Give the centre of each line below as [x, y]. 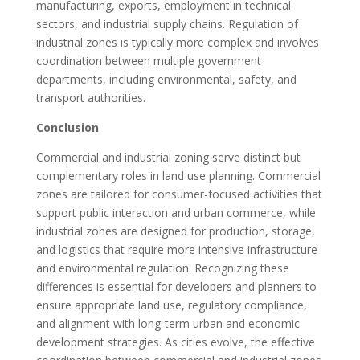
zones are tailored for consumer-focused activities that [179, 194]
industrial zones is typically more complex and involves [177, 42]
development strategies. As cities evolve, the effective [175, 342]
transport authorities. [90, 97]
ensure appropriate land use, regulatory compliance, [171, 305]
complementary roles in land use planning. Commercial [178, 175]
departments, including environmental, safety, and [166, 79]
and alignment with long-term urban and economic [168, 323]
